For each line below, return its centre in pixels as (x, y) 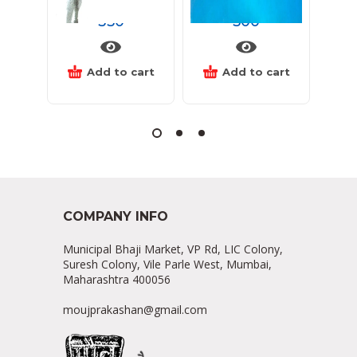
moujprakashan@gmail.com (135, 310)
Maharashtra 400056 (117, 280)
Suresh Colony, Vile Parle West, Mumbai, (167, 265)
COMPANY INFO (116, 217)
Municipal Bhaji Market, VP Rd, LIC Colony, (173, 249)
